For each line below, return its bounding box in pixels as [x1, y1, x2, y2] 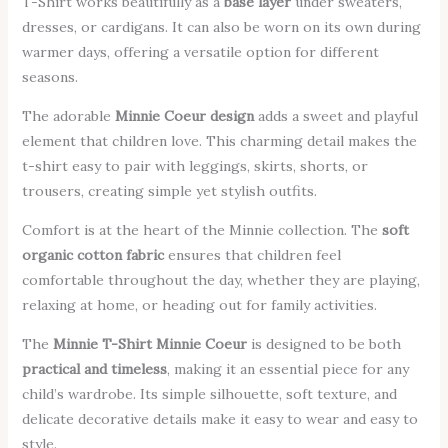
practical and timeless [21, 360, 167, 379]
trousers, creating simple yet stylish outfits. [21, 182, 317, 201]
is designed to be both [246, 335, 401, 354]
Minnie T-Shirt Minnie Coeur [52, 335, 247, 354]
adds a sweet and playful [253, 107, 418, 126]
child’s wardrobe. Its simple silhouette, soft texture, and [21, 385, 397, 404]
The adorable [21, 107, 115, 126]
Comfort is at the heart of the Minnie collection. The [21, 221, 382, 240]
